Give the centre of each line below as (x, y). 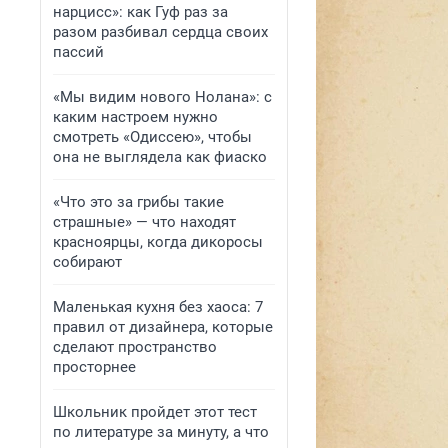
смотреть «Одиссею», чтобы (152, 137)
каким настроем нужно (135, 117)
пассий (78, 52)
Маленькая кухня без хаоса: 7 (158, 307)
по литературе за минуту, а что (161, 432)
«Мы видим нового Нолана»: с (162, 97)
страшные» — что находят (144, 222)
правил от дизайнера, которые (163, 327)
